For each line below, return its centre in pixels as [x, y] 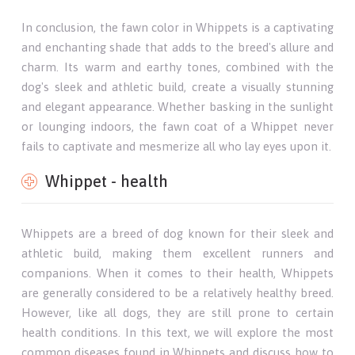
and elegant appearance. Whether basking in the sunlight [177, 106]
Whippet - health [107, 181]
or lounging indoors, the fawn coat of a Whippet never [177, 126]
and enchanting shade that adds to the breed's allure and [177, 47]
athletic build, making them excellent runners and [177, 253]
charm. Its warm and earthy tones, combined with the [177, 67]
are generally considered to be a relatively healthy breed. [177, 292]
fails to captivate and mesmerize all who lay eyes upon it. [177, 146]
